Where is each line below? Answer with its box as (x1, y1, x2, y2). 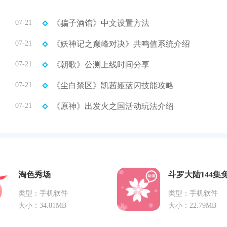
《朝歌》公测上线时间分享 (52, 60, 149, 69)
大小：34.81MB (18, 201, 66, 209)
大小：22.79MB (168, 201, 216, 209)
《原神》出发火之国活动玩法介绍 (52, 101, 174, 110)
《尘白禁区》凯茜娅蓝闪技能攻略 (52, 81, 174, 90)
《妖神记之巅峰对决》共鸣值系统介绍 (52, 39, 190, 48)
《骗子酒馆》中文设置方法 (52, 18, 149, 27)
